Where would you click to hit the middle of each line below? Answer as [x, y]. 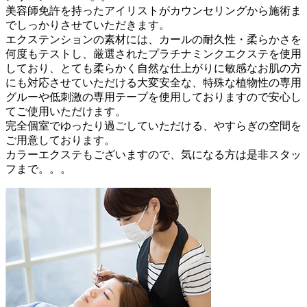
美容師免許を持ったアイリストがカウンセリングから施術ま [153, 11]
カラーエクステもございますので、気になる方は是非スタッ [153, 155]
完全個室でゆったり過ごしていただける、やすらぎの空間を [153, 126]
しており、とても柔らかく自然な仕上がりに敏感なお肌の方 [153, 69]
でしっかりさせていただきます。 [88, 25]
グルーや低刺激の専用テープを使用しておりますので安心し [153, 97]
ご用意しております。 [60, 140]
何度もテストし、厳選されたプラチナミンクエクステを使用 [153, 54]
